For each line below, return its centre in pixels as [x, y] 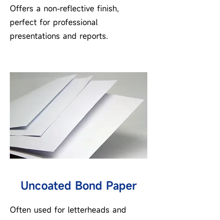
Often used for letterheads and [68, 210]
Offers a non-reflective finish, [64, 8]
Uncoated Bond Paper [79, 185]
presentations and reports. [59, 36]
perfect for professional [54, 22]
